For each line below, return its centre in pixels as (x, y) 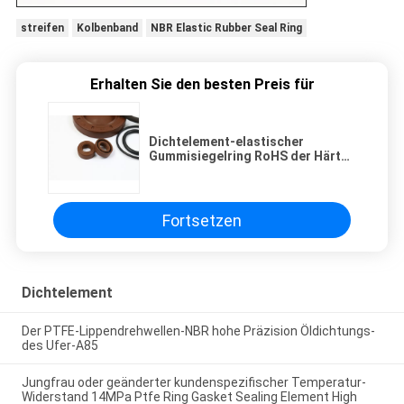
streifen (42, 28)
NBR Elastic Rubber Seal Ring (226, 28)
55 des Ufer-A (190, 171)
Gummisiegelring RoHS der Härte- (251, 156)
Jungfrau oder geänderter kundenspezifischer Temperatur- (193, 382)
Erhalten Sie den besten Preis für (202, 85)
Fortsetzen (202, 220)
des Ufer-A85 (60, 346)
